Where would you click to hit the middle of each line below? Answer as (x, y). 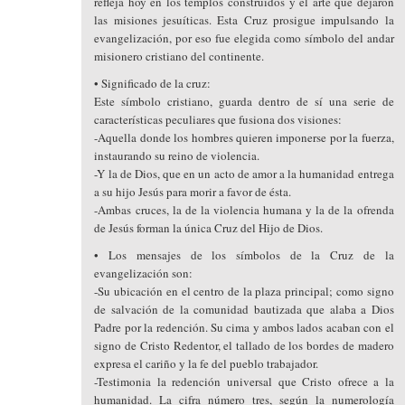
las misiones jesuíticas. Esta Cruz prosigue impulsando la (244, 20)
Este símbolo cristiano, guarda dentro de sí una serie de (244, 101)
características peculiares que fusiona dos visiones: (218, 119)
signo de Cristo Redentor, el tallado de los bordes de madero (244, 345)
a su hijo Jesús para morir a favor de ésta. (193, 192)
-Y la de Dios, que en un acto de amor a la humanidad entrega (244, 174)
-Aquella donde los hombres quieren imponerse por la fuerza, (244, 137)
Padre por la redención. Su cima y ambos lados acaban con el (244, 327)
